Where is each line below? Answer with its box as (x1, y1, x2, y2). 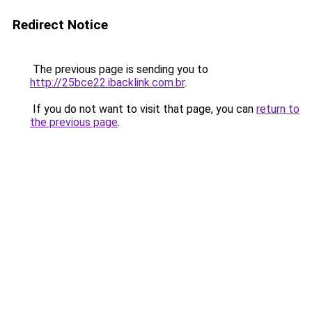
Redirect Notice (13, 17, 108, 33)
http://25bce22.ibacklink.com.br (30, 76, 185, 89)
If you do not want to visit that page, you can (30, 102, 256, 116)
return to (256, 102, 299, 116)
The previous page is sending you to (30, 63, 208, 76)
